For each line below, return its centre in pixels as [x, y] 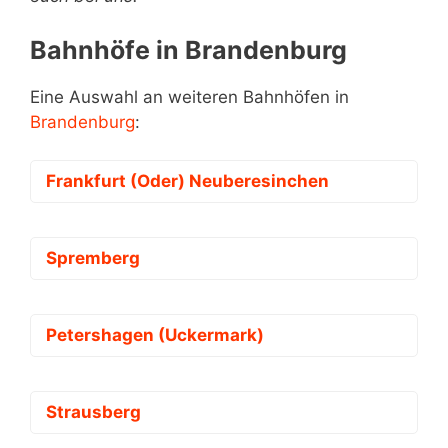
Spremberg [93, 258]
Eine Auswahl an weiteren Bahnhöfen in [189, 96]
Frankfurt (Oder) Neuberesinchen [187, 181]
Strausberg [93, 412]
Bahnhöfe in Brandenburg [188, 49]
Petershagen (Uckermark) [155, 335]
